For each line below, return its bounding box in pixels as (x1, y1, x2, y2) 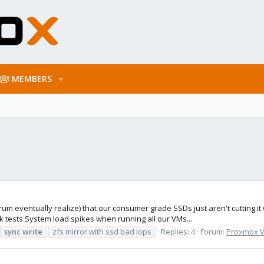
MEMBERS (12, 73, 52, 84)
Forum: (200, 226, 226, 237)
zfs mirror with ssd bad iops (52, 226, 151, 237)
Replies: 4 (161, 226, 195, 237)
